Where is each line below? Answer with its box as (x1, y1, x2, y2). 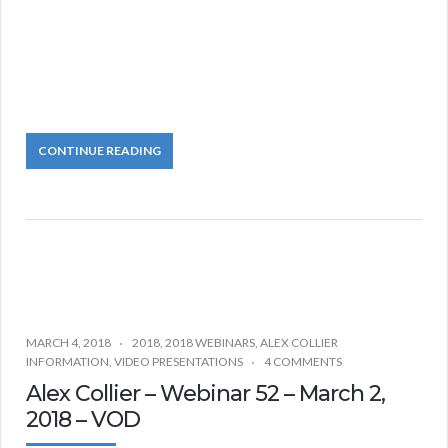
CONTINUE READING (38, 142, 161, 158)
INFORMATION (26, 354, 109, 370)
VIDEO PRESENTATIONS (114, 354, 243, 370)
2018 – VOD (26, 406, 140, 434)
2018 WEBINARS (165, 335, 255, 351)
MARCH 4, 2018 (26, 335, 111, 351)
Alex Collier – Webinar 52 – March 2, (26, 380, 385, 408)
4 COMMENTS (264, 354, 342, 370)
